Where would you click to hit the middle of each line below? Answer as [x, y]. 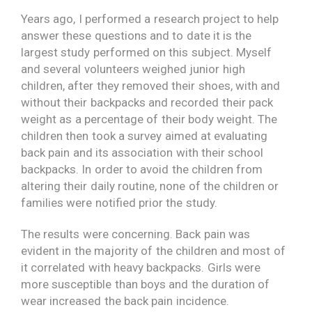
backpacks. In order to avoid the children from [142, 170]
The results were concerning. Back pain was [135, 234]
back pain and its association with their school [142, 153]
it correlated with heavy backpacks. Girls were [141, 267]
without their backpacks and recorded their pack [147, 103]
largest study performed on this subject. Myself [146, 53]
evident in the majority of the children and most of [153, 250]
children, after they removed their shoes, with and [151, 86]
